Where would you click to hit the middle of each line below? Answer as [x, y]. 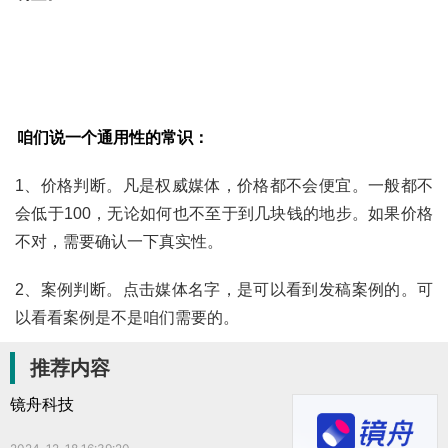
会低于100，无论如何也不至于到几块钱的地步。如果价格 [224, 214]
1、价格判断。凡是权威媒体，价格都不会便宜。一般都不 [224, 186]
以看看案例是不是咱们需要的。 [127, 318]
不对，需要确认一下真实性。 [119, 242]
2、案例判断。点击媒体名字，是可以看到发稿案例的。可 [224, 290]
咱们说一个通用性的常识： [112, 138]
